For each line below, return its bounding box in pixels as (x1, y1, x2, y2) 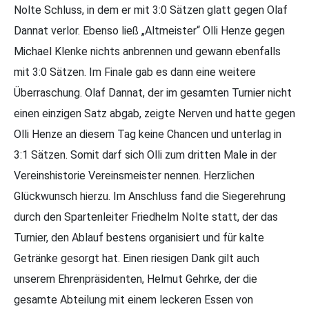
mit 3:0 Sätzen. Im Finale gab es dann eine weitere (14, 66, 256, 79)
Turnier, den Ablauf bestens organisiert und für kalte (14, 231, 264, 244)
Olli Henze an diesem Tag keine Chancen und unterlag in (14, 128, 281, 141)
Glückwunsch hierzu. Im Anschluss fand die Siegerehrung (14, 190, 286, 203)
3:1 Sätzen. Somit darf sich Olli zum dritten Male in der (14, 148, 277, 161)
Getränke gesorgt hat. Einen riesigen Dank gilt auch (14, 252, 259, 265)
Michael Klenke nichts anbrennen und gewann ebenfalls (14, 45, 281, 58)
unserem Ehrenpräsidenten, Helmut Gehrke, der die (14, 272, 257, 286)
